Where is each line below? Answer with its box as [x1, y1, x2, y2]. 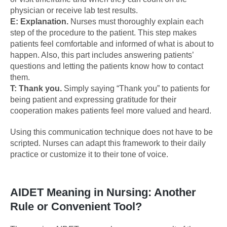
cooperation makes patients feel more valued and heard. [10, 106, 211, 115]
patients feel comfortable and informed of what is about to [10, 39, 214, 48]
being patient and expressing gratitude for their [10, 95, 176, 104]
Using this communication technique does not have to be [10, 127, 213, 136]
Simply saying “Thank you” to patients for [62, 84, 210, 93]
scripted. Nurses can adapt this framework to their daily [10, 138, 206, 147]
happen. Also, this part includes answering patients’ [10, 50, 194, 59]
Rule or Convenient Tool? [10, 200, 142, 213]
